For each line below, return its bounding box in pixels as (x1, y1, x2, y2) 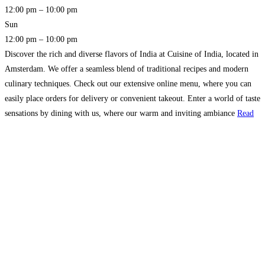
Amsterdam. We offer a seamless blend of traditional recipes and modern (5, 64, 248, 74)
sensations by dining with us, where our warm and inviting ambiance (5, 109, 237, 118)
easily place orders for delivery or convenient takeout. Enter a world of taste (5, 94, 260, 104)
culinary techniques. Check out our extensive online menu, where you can (5, 79, 251, 89)
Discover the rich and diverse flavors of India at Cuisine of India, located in (5, 50, 258, 59)
